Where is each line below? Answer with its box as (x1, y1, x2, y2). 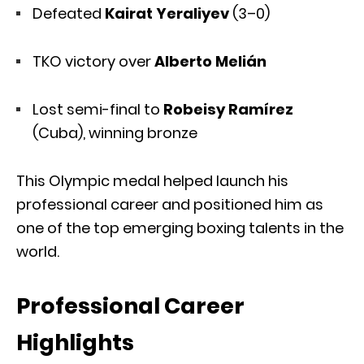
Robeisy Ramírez (163, 98, 293, 119)
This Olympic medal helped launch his (16, 170, 288, 191)
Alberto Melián (154, 50, 266, 71)
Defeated (32, 2, 105, 24)
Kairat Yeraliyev (105, 2, 229, 24)
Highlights (16, 327, 134, 357)
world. (16, 240, 59, 262)
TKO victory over (32, 50, 154, 71)
